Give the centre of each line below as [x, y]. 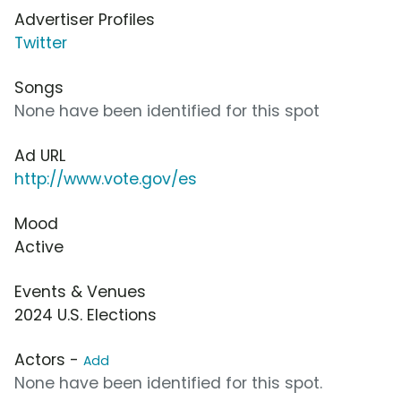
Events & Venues [80, 291]
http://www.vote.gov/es [106, 179]
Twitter [41, 43]
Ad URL [40, 155]
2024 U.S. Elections [85, 315]
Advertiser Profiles [85, 19]
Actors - [49, 359]
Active [39, 247]
